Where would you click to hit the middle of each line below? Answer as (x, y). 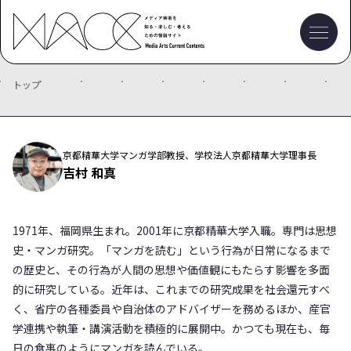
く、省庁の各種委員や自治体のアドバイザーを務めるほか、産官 (172, 309)
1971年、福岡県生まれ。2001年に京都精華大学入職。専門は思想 (175, 230)
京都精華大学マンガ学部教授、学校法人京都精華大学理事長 (190, 155)
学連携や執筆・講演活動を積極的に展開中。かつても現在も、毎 (171, 328)
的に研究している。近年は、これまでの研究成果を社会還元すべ (171, 289)
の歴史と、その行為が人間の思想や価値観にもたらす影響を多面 (171, 270)
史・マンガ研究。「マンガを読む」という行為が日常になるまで (172, 250)
